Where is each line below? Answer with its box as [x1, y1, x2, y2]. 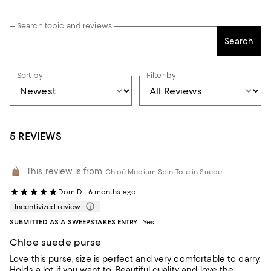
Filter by [146, 71, 177, 80]
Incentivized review [15, 203, 81, 211]
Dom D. [58, 188, 83, 196]
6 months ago [88, 188, 136, 196]
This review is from [27, 166, 105, 176]
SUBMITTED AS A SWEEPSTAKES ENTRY [10, 218, 138, 226]
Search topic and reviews [17, 21, 112, 30]
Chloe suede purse [10, 237, 102, 248]
